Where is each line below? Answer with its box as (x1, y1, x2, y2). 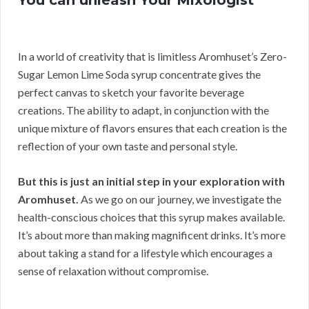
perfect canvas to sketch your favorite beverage (18, 86, 244, 99)
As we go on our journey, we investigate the (79, 192, 281, 206)
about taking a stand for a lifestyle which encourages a (18, 246, 272, 260)
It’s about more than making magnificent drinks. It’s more (18, 228, 286, 242)
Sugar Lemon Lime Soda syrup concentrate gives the (18, 68, 261, 81)
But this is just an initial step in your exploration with (18, 175, 285, 188)
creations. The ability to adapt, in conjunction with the (18, 103, 269, 117)
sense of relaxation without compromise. (18, 264, 208, 278)
